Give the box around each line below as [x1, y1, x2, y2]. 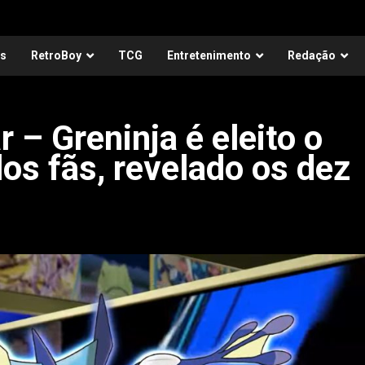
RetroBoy [31, 48, 81, 62]
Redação [288, 48, 336, 62]
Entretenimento [167, 48, 251, 62]
